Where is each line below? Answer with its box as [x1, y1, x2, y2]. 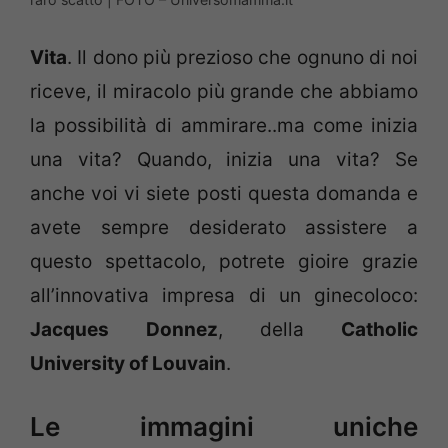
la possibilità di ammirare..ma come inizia [30, 113, 418, 137]
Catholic [304, 317, 419, 341]
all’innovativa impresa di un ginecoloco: [30, 283, 418, 307]
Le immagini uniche [30, 411, 418, 443]
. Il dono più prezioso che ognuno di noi [67, 45, 418, 69]
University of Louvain [30, 351, 226, 375]
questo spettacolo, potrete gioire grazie [30, 249, 418, 273]
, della [217, 317, 305, 341]
